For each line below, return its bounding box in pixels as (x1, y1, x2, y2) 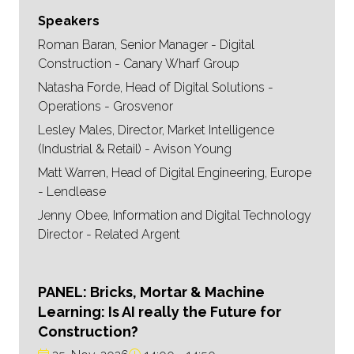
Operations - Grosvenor (38, 99, 173, 115)
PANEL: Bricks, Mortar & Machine (38, 284, 265, 301)
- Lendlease (38, 184, 106, 200)
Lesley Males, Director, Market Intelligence (38, 122, 274, 138)
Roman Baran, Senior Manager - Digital (38, 37, 254, 53)
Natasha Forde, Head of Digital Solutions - (38, 80, 273, 96)
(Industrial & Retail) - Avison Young (38, 141, 232, 157)
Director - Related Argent (38, 227, 180, 243)
